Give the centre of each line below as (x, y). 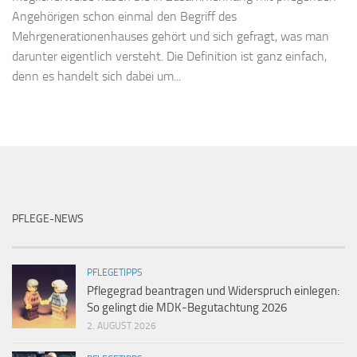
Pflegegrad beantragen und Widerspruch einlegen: (213, 291)
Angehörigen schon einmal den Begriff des (124, 17)
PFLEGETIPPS (115, 273)
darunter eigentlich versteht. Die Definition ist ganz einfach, (169, 57)
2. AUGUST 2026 (122, 326)
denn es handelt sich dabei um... (96, 76)
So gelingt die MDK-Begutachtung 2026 (187, 308)
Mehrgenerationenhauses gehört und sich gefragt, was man (171, 37)
